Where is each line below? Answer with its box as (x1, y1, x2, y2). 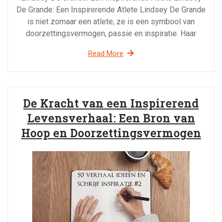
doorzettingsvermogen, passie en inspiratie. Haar (26, 29, 196, 38)
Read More (88, 49, 123, 58)
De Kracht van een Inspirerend (23, 96, 199, 111)
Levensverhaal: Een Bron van (27, 111, 195, 125)
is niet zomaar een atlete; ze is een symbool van (27, 17, 195, 26)
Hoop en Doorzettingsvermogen (21, 126, 201, 140)
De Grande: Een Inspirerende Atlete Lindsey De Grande (16, 5, 206, 14)
